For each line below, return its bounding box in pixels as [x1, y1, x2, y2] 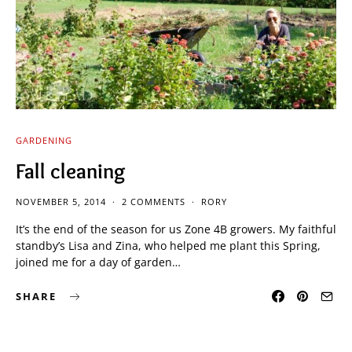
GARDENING [16, 134, 72, 146]
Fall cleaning [16, 157, 126, 184]
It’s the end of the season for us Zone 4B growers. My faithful [16, 221, 336, 236]
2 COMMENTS [122, 195, 185, 207]
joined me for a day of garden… [16, 254, 181, 269]
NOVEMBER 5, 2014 [16, 195, 106, 207]
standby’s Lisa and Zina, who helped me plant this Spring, [16, 237, 321, 253]
